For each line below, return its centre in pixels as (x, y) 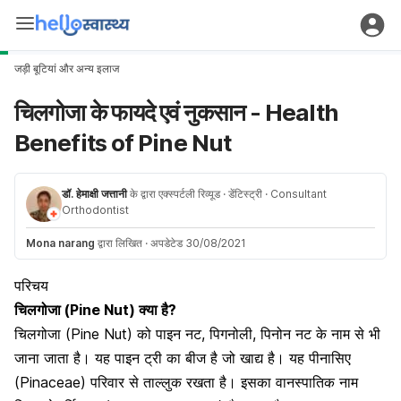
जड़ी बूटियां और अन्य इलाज (67, 68)
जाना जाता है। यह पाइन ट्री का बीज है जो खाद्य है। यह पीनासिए (183, 358)
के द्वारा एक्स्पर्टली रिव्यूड (175, 194)
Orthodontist (95, 210)
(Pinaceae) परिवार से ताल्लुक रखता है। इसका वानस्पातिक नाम (186, 382)
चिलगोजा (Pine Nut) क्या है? (95, 310)
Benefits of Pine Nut (123, 143)
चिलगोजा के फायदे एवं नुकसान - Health (176, 112)
